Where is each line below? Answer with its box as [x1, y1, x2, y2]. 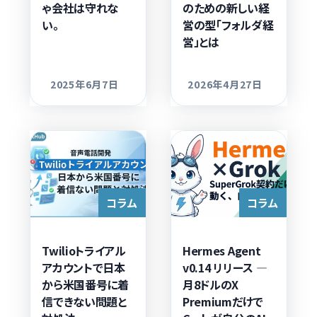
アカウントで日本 [42, 258, 125, 276]
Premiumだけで [183, 292, 263, 310]
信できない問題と [42, 292, 127, 310]
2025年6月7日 [50, 76, 119, 91]
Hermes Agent [183, 241, 261, 259]
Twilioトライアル [42, 241, 126, 259]
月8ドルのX [183, 275, 239, 293]
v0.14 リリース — [183, 258, 267, 276]
